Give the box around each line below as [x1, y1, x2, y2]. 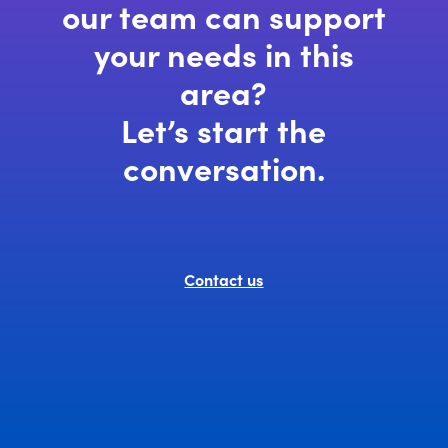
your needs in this [93, 31, 354, 75]
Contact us [184, 268, 264, 290]
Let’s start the [121, 107, 327, 151]
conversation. [122, 145, 325, 189]
